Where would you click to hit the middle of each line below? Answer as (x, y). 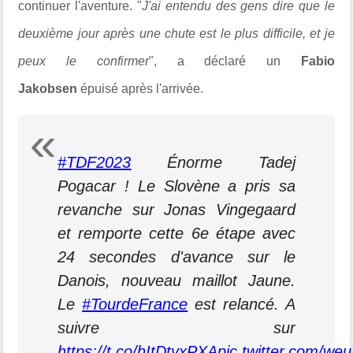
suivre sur (176, 327)
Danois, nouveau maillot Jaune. (176, 280)
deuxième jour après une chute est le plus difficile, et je (176, 33)
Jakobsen (48, 88)
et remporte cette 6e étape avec (176, 233)
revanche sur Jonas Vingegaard (176, 209)
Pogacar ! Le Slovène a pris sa (176, 186)
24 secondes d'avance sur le (176, 256)
